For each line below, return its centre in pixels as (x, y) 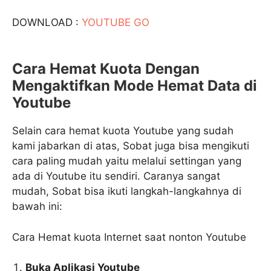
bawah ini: (37, 206)
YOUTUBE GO (116, 22)
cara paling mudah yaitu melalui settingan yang (127, 161)
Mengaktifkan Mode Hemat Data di (135, 86)
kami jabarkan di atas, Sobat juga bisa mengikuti (131, 146)
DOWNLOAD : (47, 22)
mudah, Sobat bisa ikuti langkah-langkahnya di (127, 191)
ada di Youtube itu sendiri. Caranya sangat (116, 176)
